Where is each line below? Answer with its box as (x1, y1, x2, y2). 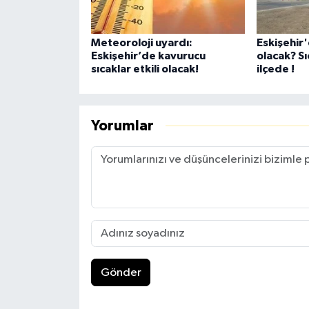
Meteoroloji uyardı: (90, 37, 192, 49)
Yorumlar (90, 118, 154, 133)
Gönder (100, 266, 141, 279)
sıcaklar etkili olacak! (90, 63, 199, 75)
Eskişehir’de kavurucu (90, 50, 206, 62)
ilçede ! (256, 63, 295, 75)
